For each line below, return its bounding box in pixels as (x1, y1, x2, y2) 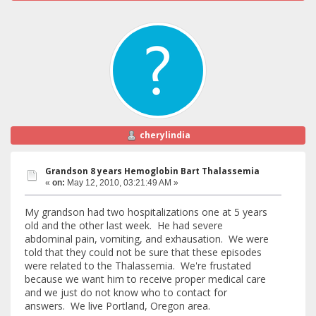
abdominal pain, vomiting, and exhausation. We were (25, 232, 269, 246)
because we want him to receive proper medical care (25, 272, 266, 286)
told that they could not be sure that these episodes (25, 245, 262, 260)
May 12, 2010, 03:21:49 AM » (65, 177, 178, 188)
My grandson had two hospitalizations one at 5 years (25, 205, 267, 219)
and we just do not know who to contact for (25, 286, 227, 300)
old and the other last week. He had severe (25, 219, 223, 233)
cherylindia (139, 129, 190, 142)
